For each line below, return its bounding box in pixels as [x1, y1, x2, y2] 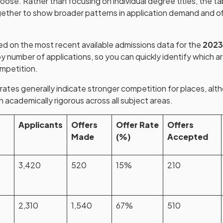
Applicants [18, 119, 63, 130]
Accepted [167, 131, 208, 142]
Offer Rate [116, 119, 159, 130]
